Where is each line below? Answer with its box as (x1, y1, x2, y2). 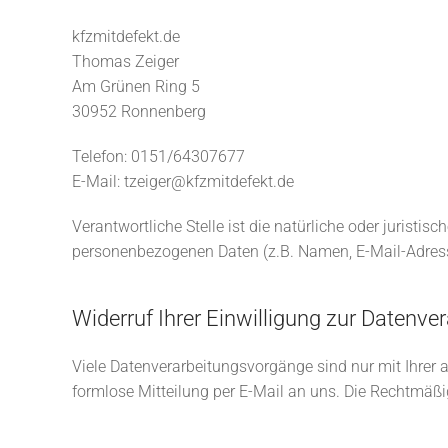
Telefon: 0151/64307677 (72, 147, 245, 166)
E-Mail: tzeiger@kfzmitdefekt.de (72, 172, 294, 191)
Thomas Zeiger (72, 52, 179, 71)
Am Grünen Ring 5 (72, 77, 200, 96)
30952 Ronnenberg (72, 102, 206, 121)
